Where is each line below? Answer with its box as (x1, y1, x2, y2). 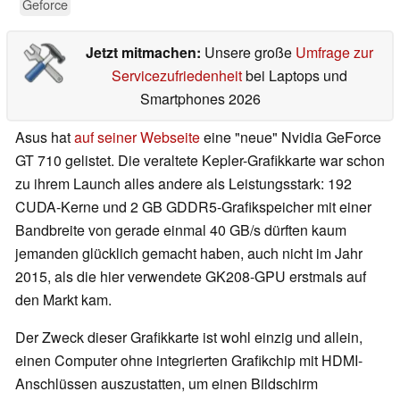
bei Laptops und (241, 65, 347, 87)
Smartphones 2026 (139, 88, 261, 110)
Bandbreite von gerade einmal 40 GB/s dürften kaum (15, 220, 346, 241)
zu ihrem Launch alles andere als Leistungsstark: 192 (15, 173, 352, 195)
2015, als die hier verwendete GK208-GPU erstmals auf (15, 266, 366, 287)
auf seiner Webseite (74, 127, 200, 148)
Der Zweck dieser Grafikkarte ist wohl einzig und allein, (15, 327, 362, 348)
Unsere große (204, 42, 296, 63)
